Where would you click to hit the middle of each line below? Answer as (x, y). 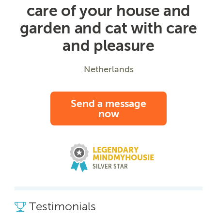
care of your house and (108, 10)
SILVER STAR (110, 166)
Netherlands (108, 69)
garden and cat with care (108, 28)
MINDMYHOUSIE (123, 157)
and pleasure (108, 45)
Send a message (108, 103)
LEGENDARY (116, 150)
